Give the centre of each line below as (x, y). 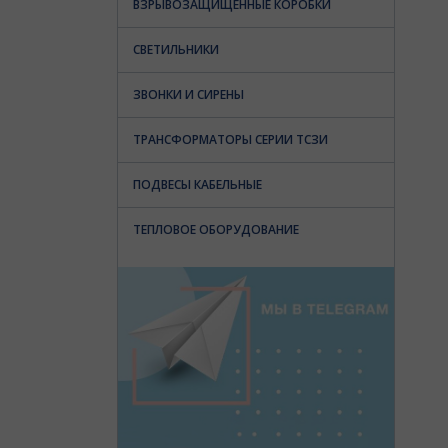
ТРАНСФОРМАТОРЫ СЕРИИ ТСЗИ (230, 139)
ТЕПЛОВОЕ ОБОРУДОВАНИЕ (216, 229)
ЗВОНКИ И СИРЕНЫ (188, 94)
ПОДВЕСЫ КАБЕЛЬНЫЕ (197, 184)
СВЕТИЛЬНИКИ (176, 49)
